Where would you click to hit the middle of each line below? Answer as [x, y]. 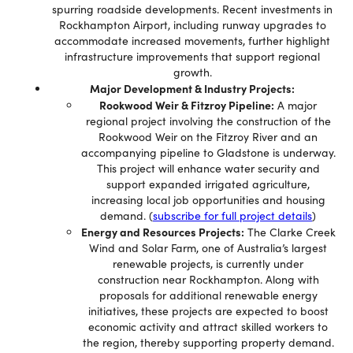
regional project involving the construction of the [208, 121]
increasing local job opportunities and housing [208, 200]
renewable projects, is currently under [208, 264]
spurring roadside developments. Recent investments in [192, 9]
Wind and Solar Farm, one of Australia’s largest [208, 248]
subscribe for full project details [232, 216]
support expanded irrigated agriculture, [208, 184]
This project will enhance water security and [208, 168]
